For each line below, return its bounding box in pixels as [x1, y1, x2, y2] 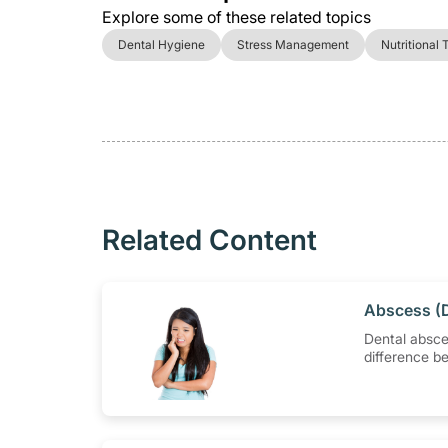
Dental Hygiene [118, 36, 205, 52]
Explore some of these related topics [102, 6, 371, 27]
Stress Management [237, 36, 349, 52]
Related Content [102, 222, 317, 257]
